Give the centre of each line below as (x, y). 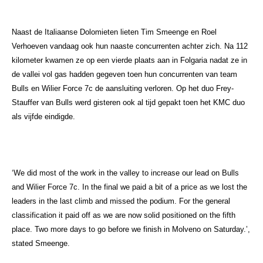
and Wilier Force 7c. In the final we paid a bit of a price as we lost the (129, 187)
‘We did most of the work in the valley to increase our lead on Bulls (125, 173)
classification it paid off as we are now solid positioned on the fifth (124, 215)
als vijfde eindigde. (43, 117)
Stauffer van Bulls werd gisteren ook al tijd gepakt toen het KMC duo (128, 103)
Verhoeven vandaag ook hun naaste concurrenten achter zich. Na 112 (130, 46)
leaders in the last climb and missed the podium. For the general (121, 201)
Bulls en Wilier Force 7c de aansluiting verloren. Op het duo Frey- (123, 89)
